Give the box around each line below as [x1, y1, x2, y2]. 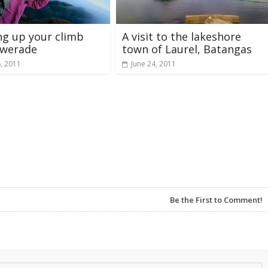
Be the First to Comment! [170, 194, 263, 205]
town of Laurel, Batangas [122, 41, 252, 56]
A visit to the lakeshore [122, 29, 241, 44]
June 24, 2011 [131, 58, 176, 69]
